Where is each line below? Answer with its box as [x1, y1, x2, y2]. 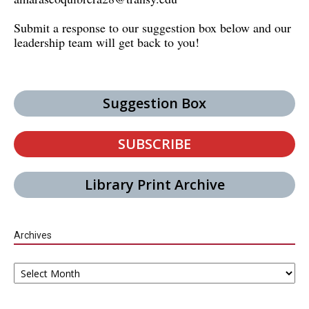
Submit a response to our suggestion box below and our [14, 19, 291, 37]
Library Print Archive [84, 175, 225, 195]
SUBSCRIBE [118, 134, 191, 154]
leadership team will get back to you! [14, 34, 199, 51]
